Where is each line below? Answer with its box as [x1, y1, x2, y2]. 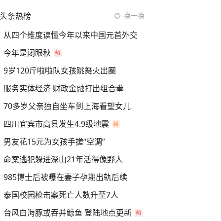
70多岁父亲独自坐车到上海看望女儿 [3, 101, 131, 111]
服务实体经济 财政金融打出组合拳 [3, 83, 124, 94]
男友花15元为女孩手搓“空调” [3, 136, 105, 147]
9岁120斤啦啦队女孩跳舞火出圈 [3, 65, 116, 76]
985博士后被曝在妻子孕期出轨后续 [3, 172, 127, 183]
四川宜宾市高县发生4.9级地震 [3, 118, 109, 129]
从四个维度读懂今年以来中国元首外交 [3, 30, 138, 40]
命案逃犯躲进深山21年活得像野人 [3, 154, 123, 165]
